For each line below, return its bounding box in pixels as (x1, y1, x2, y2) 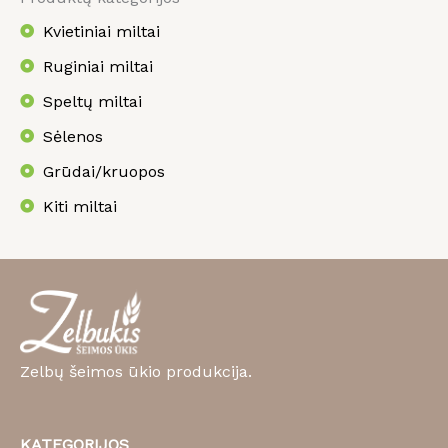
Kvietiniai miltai (42, 21, 160, 41)
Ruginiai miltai (42, 56, 153, 76)
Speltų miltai (42, 91, 142, 111)
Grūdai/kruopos (42, 161, 165, 181)
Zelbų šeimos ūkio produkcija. (20, 362, 252, 382)
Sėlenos (42, 126, 103, 146)
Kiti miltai (42, 196, 117, 216)
